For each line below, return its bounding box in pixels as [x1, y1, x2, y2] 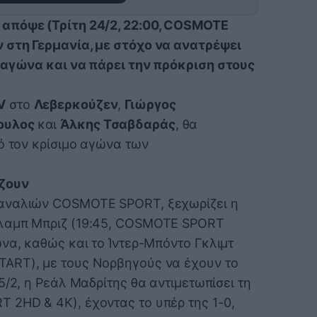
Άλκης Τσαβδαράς [60, 116, 175, 132]
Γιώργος [125, 96, 176, 112]
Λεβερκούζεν [33, 96, 118, 112]
